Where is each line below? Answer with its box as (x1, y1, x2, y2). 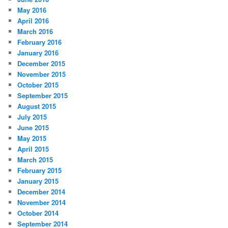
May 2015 (17, 133, 47, 144)
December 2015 (17, 59, 66, 69)
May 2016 (17, 5, 47, 15)
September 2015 (17, 91, 68, 101)
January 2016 (17, 48, 59, 58)
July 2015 (17, 112, 47, 122)
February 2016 (17, 37, 62, 47)
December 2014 (17, 187, 66, 197)
